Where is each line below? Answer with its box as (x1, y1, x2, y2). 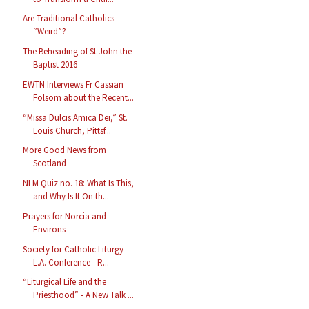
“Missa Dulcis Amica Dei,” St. (23, 111, 128, 123)
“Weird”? (33, 26, 67, 38)
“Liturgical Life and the (23, 276, 107, 288)
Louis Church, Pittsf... (33, 124, 112, 137)
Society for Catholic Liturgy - (23, 243, 129, 255)
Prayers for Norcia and (23, 210, 107, 222)
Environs (33, 223, 66, 235)
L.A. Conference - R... (33, 256, 110, 268)
